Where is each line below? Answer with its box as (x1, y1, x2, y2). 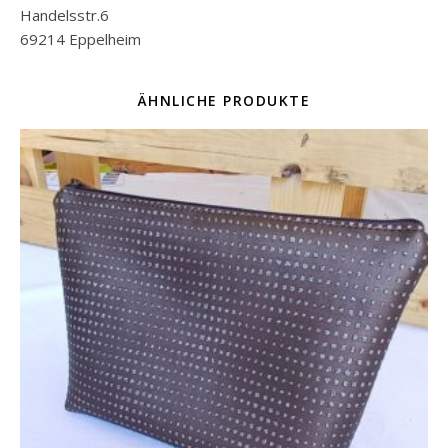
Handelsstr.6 (20, 5, 109, 26)
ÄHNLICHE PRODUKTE (137, 91, 311, 111)
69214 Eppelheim (20, 29, 141, 50)
